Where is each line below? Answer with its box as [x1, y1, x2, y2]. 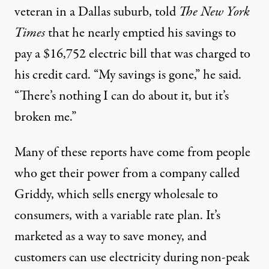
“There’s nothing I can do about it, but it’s [14, 86, 229, 106]
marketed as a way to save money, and [14, 226, 207, 246]
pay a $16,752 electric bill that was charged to [14, 44, 250, 64]
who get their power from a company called [14, 163, 240, 183]
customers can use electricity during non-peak [14, 247, 250, 267]
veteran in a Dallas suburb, [14, 2, 155, 22]
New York [201, 2, 250, 22]
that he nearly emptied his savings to [45, 23, 236, 43]
